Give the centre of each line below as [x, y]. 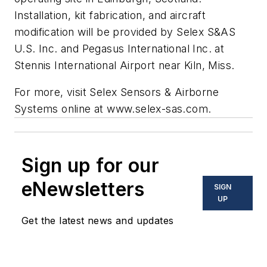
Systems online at [61, 109]
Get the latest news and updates [98, 221]
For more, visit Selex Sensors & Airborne [117, 92]
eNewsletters [83, 190]
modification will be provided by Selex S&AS [125, 32]
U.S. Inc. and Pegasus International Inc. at [119, 48]
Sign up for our [90, 166]
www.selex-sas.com [158, 109]
